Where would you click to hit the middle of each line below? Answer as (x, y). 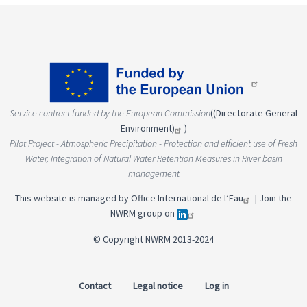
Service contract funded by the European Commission (110, 113)
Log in (217, 286)
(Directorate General (255, 113)
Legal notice (158, 286)
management (153, 173)
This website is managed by (73, 198)
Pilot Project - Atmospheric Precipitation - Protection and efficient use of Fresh (153, 143)
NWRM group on (143, 213)
